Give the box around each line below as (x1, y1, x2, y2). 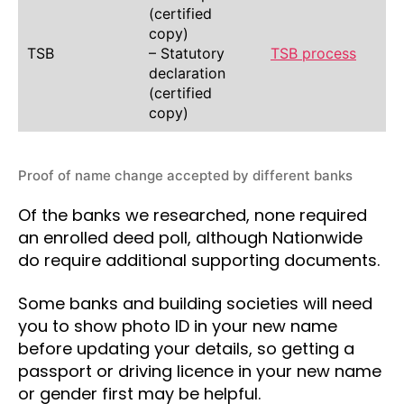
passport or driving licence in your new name (18, 359, 381, 382)
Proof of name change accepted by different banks (18, 166, 353, 184)
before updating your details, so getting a (18, 336, 354, 360)
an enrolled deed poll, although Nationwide (18, 226, 363, 249)
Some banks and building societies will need (18, 291, 372, 315)
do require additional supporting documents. (18, 249, 380, 271)
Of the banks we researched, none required (18, 204, 367, 226)
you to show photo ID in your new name (18, 314, 337, 337)
